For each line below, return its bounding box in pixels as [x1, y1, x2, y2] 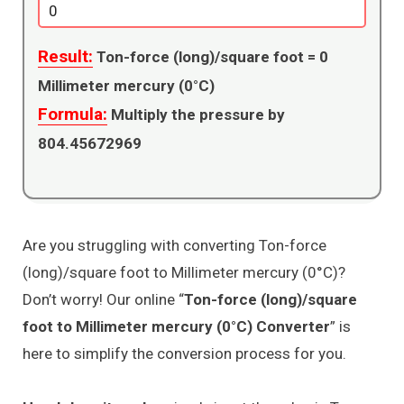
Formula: [38, 103, 107, 124]
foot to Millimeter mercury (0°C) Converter [23, 317, 330, 335]
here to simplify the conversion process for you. [23, 344, 346, 363]
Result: [38, 45, 93, 67]
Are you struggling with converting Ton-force [23, 235, 326, 254]
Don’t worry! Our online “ [23, 289, 184, 308]
